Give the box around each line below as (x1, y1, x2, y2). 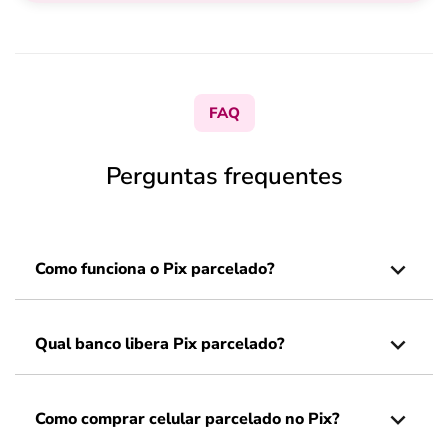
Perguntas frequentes (105, 160, 343, 192)
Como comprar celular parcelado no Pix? (35, 408, 339, 430)
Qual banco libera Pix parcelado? (35, 333, 284, 355)
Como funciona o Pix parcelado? (35, 258, 274, 280)
